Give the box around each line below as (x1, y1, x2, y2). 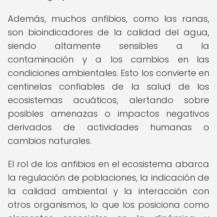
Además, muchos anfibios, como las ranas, (8, 13, 209, 25)
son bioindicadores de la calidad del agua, (8, 26, 209, 38)
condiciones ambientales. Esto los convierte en (8, 67, 209, 79)
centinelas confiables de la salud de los (8, 80, 209, 93)
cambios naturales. (8, 135, 92, 147)
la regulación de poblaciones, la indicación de (8, 171, 209, 184)
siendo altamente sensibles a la (8, 40, 209, 52)
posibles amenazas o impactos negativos (8, 108, 209, 120)
